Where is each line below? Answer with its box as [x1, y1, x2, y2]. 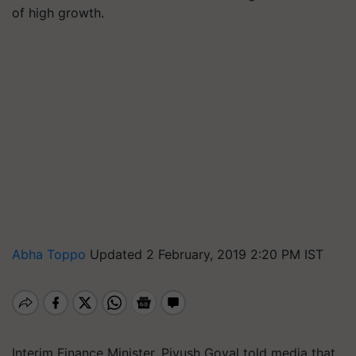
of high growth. [12, 5, 104, 21]
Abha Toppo [12, 246, 90, 262]
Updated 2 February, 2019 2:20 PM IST [90, 246, 323, 262]
